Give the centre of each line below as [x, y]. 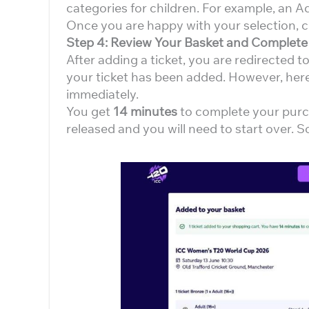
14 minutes [145, 111]
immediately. [102, 94]
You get [90, 111]
